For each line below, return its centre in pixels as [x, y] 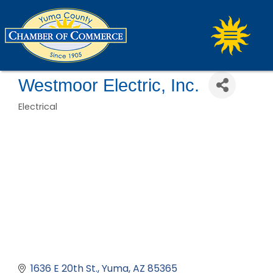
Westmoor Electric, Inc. [109, 85]
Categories [52, 116]
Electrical [38, 107]
